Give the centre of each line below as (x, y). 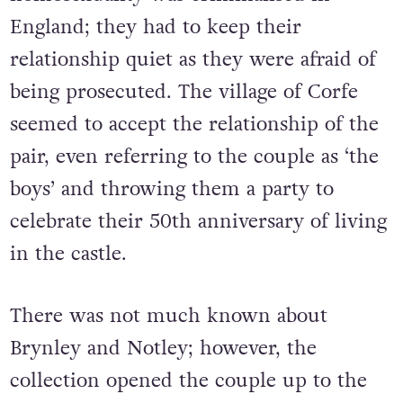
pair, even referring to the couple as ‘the (194, 157)
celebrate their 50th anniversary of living (198, 222)
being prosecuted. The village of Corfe (184, 92)
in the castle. (71, 254)
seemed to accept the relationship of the (194, 125)
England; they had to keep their (155, 27)
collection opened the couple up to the (188, 381)
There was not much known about (168, 316)
